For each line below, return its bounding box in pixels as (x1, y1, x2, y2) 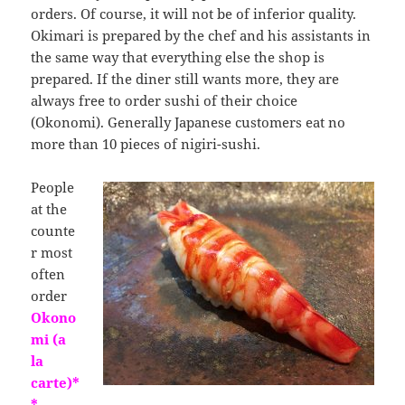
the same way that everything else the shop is (31, 47, 325, 66)
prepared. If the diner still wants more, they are (31, 69, 340, 88)
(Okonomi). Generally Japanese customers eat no (31, 112, 346, 131)
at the (31, 199, 68, 218)
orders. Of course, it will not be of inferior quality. (31, 4, 357, 23)
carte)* (31, 372, 80, 391)
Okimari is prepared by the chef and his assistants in (31, 25, 372, 44)
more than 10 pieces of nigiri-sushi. (31, 134, 261, 153)
